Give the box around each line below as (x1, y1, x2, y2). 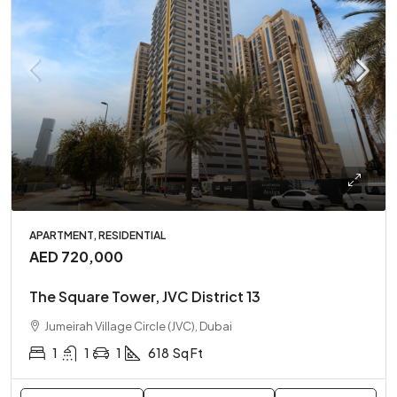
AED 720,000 (29, 247, 123, 266)
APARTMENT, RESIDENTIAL (29, 229, 166, 242)
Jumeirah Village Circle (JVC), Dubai (44, 319, 232, 333)
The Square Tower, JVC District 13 (29, 287, 261, 306)
